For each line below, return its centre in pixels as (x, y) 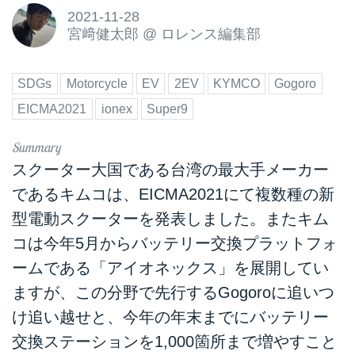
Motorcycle (97, 84)
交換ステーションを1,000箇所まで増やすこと (174, 341)
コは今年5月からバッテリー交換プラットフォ (175, 243)
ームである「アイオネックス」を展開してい (170, 267)
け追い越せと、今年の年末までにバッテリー (170, 317)
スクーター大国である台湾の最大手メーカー (170, 169)
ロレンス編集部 (210, 34)
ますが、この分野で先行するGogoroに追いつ (173, 292)
